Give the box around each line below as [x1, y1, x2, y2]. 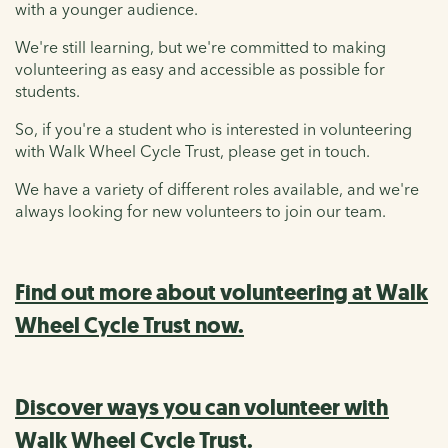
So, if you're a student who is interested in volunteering [15, 119, 412, 140]
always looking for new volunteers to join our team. [15, 201, 386, 222]
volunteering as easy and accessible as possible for [15, 59, 385, 80]
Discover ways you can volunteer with [15, 392, 389, 424]
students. [15, 81, 80, 102]
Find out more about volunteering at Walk [15, 277, 428, 309]
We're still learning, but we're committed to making [15, 37, 386, 58]
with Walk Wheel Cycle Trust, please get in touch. [15, 141, 370, 162]
